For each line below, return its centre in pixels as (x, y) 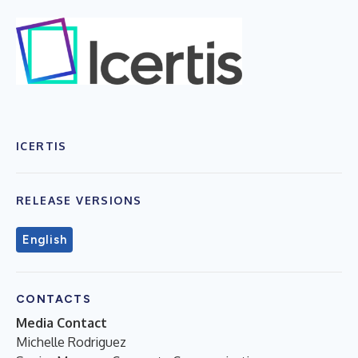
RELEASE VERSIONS (79, 200)
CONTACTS (54, 299)
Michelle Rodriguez (71, 342)
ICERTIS (42, 145)
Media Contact (62, 322)
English (45, 239)
